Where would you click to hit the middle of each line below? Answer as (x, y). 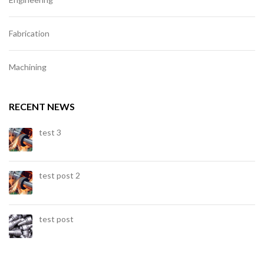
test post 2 (59, 176)
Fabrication (29, 33)
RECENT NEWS (42, 107)
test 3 (50, 133)
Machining (28, 67)
